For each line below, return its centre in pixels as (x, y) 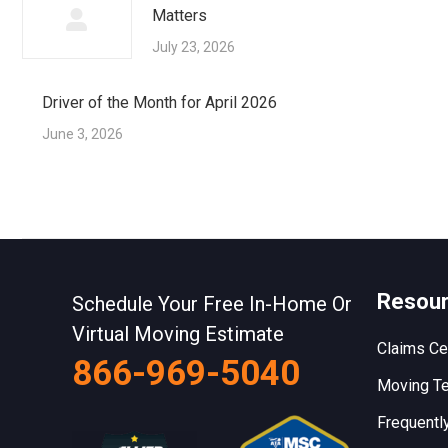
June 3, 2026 (82, 134)
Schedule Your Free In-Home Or (212, 304)
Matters (179, 16)
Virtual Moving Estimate (178, 334)
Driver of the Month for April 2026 (159, 103)
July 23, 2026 (193, 47)
